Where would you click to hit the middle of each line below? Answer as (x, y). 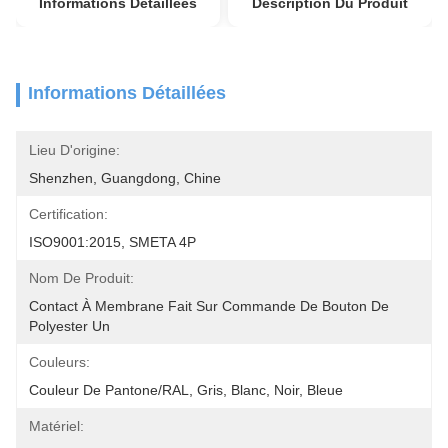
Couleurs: (59, 362)
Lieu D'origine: (74, 150)
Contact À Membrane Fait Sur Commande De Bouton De (209, 306)
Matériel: (56, 426)
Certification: (68, 214)
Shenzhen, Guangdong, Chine (125, 178)
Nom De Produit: (81, 278)
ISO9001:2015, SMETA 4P (112, 242)
